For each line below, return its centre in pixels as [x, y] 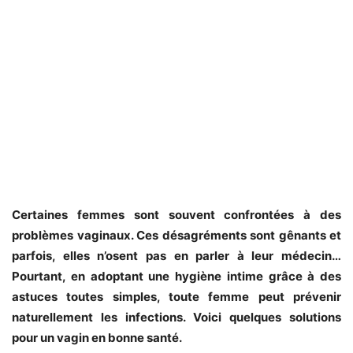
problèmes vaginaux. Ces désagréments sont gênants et [176, 235]
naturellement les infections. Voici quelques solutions [176, 317]
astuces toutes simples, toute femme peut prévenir [176, 296]
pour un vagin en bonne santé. [97, 337]
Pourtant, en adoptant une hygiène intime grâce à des [176, 276]
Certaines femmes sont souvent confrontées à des [176, 214]
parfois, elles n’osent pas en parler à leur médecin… [176, 255]
